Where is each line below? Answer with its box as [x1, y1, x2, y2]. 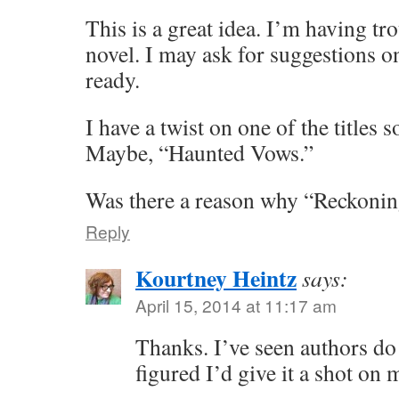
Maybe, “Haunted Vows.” [85, 137, 313, 167]
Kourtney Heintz [135, 261, 297, 295]
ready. [85, 64, 140, 94]
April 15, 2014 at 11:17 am [135, 293, 337, 317]
